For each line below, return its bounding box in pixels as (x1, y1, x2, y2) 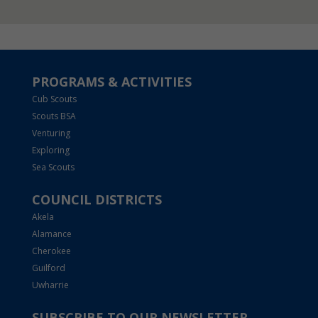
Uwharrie (31, 279, 69, 292)
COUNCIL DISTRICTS (31, 191, 162, 209)
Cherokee (31, 245, 71, 258)
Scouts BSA (31, 110, 76, 123)
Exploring (31, 144, 70, 157)
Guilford (31, 262, 65, 275)
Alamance (31, 228, 72, 241)
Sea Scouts (31, 161, 75, 174)
